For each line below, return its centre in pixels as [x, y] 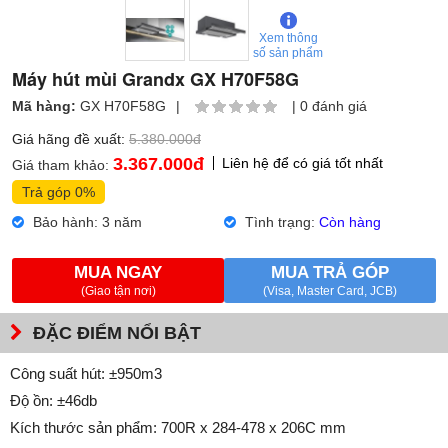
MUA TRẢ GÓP [330, 272]
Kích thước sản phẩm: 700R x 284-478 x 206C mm [178, 427]
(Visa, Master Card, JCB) [330, 290]
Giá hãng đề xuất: [70, 138]
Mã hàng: [46, 105]
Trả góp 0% [58, 191]
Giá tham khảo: [62, 164]
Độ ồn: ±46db [53, 400]
